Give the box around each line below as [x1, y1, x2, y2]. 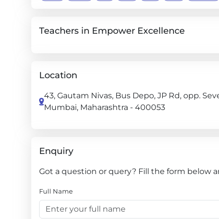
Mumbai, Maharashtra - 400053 [44, 103, 165, 112]
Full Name [39, 187, 73, 195]
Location [39, 70, 77, 81]
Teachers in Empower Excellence [39, 25, 185, 36]
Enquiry [39, 146, 73, 156]
